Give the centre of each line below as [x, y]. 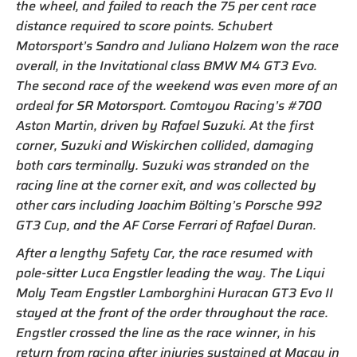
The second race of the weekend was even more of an [177, 86]
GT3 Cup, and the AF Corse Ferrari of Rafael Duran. [166, 226]
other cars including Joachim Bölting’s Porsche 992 [169, 206]
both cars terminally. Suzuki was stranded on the [163, 166]
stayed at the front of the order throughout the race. [172, 313]
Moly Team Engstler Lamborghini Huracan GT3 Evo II [175, 293]
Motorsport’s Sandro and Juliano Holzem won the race [177, 46]
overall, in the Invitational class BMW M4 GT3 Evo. [167, 66]
